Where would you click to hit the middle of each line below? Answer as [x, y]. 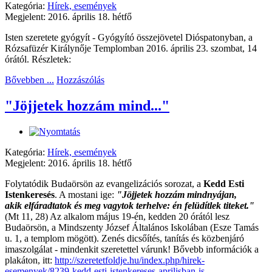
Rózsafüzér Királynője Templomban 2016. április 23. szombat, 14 [131, 48]
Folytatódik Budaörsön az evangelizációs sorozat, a [104, 183]
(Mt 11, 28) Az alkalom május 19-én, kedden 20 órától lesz [117, 216]
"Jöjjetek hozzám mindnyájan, [177, 194]
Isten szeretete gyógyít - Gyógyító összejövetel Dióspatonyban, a [129, 37]
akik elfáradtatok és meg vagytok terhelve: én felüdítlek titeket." [130, 205]
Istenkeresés [30, 194]
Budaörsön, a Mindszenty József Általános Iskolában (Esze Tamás [132, 227]
